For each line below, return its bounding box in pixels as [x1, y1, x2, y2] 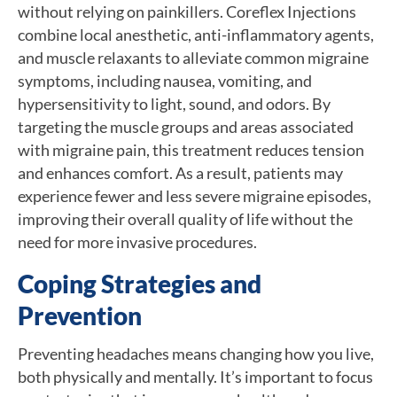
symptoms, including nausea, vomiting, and [18, 70, 312, 90]
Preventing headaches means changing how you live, [18, 343, 374, 363]
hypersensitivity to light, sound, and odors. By [18, 93, 331, 113]
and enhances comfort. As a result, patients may [18, 162, 343, 183]
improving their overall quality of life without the [18, 208, 353, 229]
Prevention [18, 300, 142, 331]
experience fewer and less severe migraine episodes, [18, 185, 371, 206]
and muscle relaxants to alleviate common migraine [18, 47, 369, 67]
